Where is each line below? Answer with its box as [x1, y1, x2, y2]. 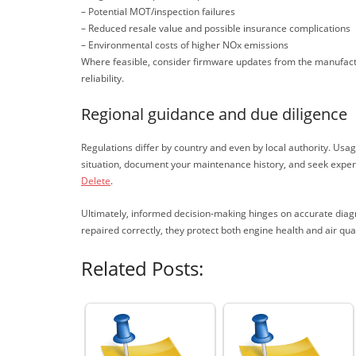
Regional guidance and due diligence [81, 103, 347, 126]
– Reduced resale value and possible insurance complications [81, 21, 350, 36]
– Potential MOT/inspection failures [81, 5, 235, 19]
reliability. [81, 72, 124, 86]
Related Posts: [81, 255, 203, 282]
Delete [81, 174, 110, 188]
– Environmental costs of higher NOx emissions [81, 38, 288, 52]
